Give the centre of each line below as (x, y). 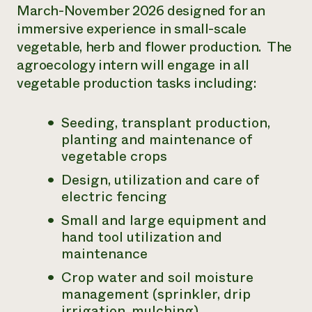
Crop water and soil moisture (157, 278)
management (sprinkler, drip (156, 294)
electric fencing (114, 197)
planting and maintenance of (157, 140)
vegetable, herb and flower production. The (154, 47)
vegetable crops (114, 156)
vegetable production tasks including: (136, 83)
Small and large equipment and (164, 220)
